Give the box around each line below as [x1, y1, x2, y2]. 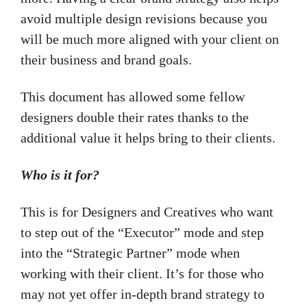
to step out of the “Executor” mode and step [21, 225, 264, 241]
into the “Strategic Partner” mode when [21, 245, 240, 261]
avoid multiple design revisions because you [21, 11, 267, 27]
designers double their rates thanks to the [21, 110, 249, 125]
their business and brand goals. [21, 52, 195, 68]
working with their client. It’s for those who [21, 266, 264, 282]
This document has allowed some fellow [21, 89, 245, 105]
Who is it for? [21, 167, 99, 183]
